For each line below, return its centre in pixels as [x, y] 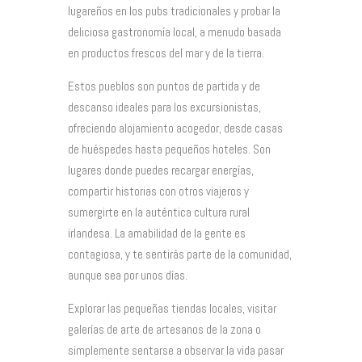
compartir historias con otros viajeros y [158, 192]
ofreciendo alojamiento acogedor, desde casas [175, 128]
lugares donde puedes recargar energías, [161, 170]
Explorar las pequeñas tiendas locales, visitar [172, 309]
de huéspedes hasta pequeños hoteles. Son [169, 149]
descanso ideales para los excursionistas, [164, 107]
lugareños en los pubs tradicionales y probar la [174, 11]
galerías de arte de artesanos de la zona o [164, 330]
